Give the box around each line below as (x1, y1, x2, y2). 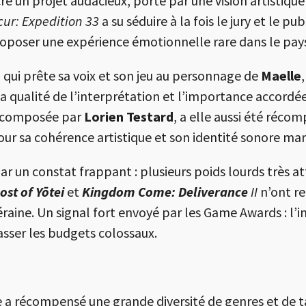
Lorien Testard (84, 108, 173, 126)
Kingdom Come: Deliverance (82, 183, 248, 201)
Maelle (261, 67, 301, 85)
